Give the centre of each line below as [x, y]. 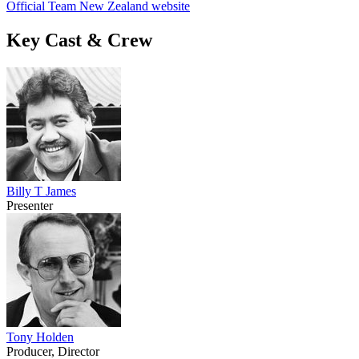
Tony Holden [40, 337]
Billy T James [41, 191]
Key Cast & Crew [79, 40]
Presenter [30, 205]
